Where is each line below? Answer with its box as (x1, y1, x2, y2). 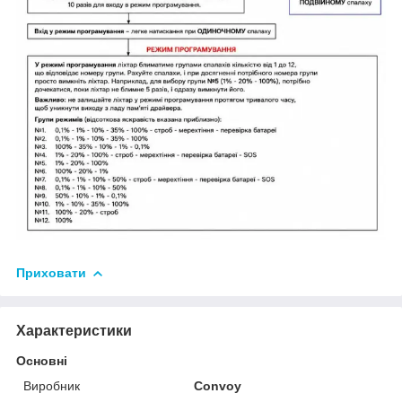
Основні (16, 353, 67, 368)
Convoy (194, 378, 242, 393)
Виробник (23, 378, 80, 393)
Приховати (16, 265, 86, 280)
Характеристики (16, 322, 132, 338)
